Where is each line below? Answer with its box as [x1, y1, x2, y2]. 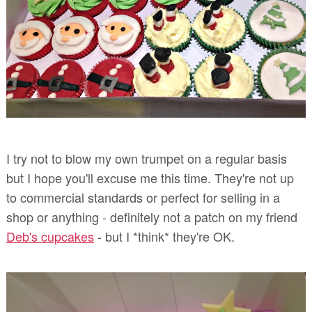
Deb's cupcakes [6, 227, 94, 246]
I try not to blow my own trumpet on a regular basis [6, 149, 287, 168]
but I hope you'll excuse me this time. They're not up [6, 169, 294, 187]
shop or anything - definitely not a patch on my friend [6, 208, 297, 226]
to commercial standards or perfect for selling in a [6, 188, 280, 207]
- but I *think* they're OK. [93, 227, 235, 246]
